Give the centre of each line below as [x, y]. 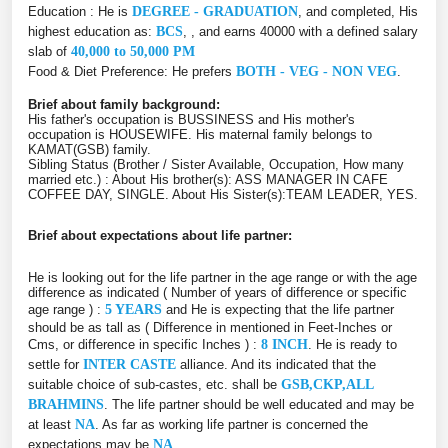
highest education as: [92, 31]
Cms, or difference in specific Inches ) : [144, 344]
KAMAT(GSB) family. [89, 149]
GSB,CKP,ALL [327, 384]
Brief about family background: [124, 104]
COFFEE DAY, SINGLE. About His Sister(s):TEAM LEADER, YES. [223, 194]
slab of [49, 51]
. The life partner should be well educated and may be [259, 404]
